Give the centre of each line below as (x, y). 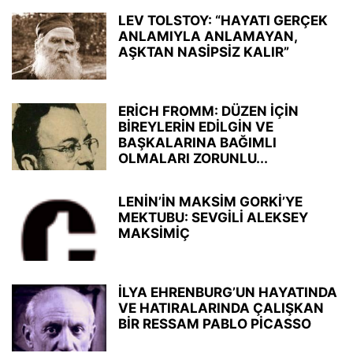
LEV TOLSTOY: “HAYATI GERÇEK (223, 20)
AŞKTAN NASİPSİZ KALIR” (204, 52)
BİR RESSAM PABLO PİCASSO (215, 324)
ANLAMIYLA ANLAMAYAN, (208, 36)
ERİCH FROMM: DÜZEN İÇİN (208, 111)
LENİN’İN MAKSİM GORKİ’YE (210, 202)
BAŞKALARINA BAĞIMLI (197, 143)
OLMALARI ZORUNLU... (193, 158)
